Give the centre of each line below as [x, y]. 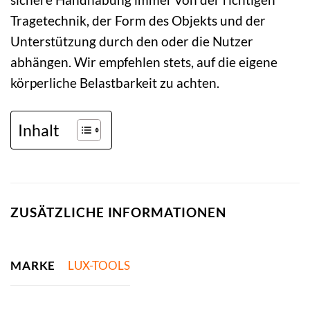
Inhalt [39, 130]
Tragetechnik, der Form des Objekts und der [138, 21]
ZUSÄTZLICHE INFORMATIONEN [118, 212]
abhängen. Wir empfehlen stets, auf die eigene [144, 62]
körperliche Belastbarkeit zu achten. [115, 83]
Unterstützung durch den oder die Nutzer [132, 42]
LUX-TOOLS [99, 266]
